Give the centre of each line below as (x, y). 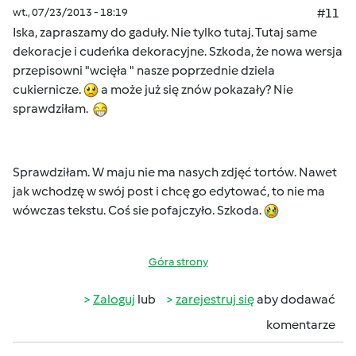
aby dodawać (295, 299)
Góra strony (178, 262)
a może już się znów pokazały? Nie (196, 89)
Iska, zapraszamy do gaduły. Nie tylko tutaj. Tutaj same (165, 32)
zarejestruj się (215, 299)
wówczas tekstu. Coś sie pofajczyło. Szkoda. (138, 210)
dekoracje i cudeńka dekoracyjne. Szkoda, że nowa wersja (178, 51)
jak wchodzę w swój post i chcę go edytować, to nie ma (169, 191)
